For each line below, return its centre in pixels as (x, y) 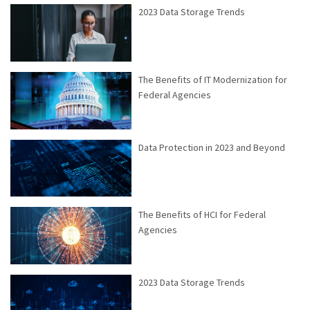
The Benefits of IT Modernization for (213, 79)
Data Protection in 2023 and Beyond (212, 147)
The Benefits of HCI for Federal (202, 215)
